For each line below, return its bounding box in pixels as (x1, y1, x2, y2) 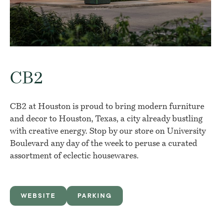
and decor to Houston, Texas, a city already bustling (10, 115, 203, 124)
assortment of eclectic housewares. (10, 152, 139, 161)
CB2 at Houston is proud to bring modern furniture (10, 103, 204, 111)
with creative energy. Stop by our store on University (10, 127, 206, 136)
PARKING (77, 192, 112, 200)
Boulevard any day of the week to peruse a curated (10, 140, 197, 148)
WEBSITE (21, 192, 56, 200)
